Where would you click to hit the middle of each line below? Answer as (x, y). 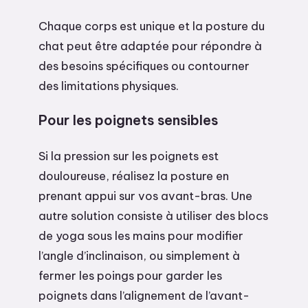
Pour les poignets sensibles (128, 120)
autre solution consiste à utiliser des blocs (153, 216)
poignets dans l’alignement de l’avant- (144, 296)
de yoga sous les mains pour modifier (141, 236)
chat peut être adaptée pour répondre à (150, 45)
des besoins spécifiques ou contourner (144, 65)
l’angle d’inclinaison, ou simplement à (139, 256)
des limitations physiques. (109, 85)
